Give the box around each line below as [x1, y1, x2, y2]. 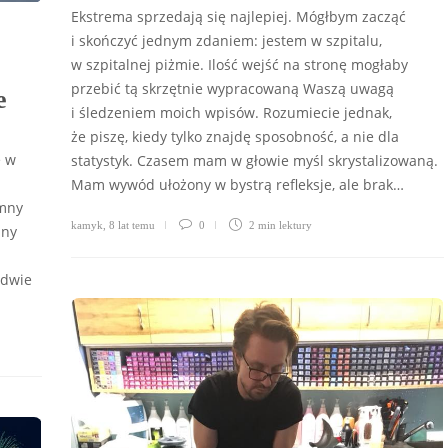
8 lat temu [109, 218, 155, 231]
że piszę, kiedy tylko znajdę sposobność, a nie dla [71, 126, 399, 146]
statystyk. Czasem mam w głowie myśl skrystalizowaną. [71, 150, 438, 170]
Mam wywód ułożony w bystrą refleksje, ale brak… [71, 174, 404, 194]
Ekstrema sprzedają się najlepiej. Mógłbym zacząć [71, 6, 406, 26]
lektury [279, 218, 312, 231]
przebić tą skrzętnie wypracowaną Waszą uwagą [71, 78, 394, 98]
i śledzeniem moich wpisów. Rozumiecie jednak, [71, 102, 392, 122]
